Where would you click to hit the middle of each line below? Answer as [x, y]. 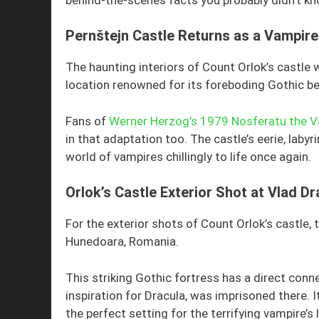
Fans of [87, 121]
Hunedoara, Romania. [122, 242]
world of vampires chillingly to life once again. [188, 156]
